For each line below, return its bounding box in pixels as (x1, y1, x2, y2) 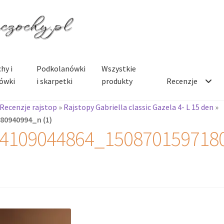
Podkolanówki (36, 63, 86, 73)
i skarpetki (36, 75, 73, 86)
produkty (101, 75, 133, 86)
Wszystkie (101, 63, 136, 73)
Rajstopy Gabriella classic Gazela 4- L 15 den (63, 101, 214, 112)
